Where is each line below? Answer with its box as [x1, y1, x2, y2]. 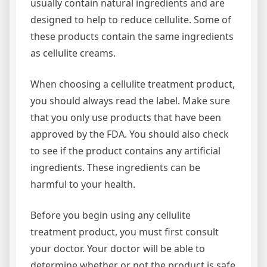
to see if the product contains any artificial [30, 144, 221, 157]
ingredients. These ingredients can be [30, 160, 200, 174]
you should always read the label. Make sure [30, 94, 230, 107]
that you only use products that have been [30, 110, 221, 124]
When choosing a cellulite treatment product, [30, 77, 235, 91]
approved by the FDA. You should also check [30, 127, 229, 141]
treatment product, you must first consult [30, 225, 219, 238]
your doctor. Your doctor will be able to [30, 241, 205, 255]
